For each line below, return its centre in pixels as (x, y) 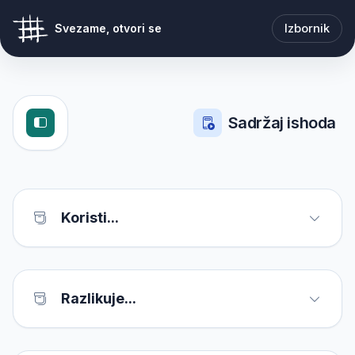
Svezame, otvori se (108, 28)
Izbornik (307, 28)
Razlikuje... (99, 298)
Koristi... (90, 218)
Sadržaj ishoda (282, 123)
